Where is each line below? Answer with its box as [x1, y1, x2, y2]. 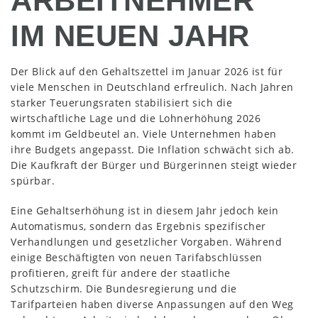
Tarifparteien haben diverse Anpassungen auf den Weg [11, 297, 294, 311]
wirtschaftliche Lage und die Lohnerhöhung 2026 [11, 111, 261, 125]
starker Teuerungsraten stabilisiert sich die [11, 95, 232, 109]
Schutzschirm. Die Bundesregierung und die [11, 281, 237, 295]
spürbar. [11, 173, 55, 187]
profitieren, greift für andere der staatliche [11, 265, 231, 280]
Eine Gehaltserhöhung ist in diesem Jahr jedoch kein [11, 203, 279, 217]
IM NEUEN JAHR [11, 18, 250, 53]
